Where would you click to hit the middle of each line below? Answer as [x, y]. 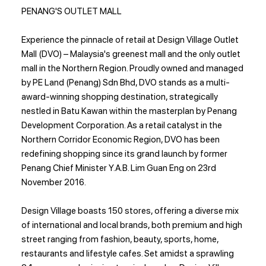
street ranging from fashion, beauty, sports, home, [120, 239]
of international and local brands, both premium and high [132, 225]
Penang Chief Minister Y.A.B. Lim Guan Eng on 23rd [119, 168]
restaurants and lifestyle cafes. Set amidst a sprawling [128, 253]
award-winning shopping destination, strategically [120, 96]
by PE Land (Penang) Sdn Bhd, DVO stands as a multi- [126, 82]
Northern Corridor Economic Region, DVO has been [121, 139]
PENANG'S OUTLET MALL [71, 11]
